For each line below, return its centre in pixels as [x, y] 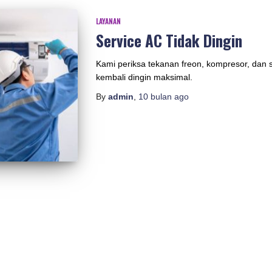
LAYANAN [108, 21]
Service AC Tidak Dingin [169, 40]
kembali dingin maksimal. [144, 77]
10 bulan [155, 97]
